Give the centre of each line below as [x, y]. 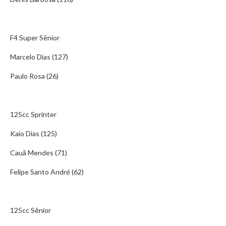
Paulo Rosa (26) [34, 76]
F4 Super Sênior [35, 38]
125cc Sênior [31, 210]
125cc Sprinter [33, 114]
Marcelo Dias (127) [39, 57]
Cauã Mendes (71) [39, 153]
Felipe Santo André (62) [47, 172]
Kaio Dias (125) [34, 133]
